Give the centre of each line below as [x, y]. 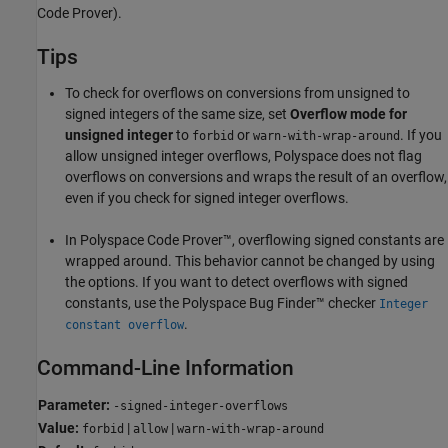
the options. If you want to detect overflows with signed [236, 281]
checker [352, 302]
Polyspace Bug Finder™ [253, 302]
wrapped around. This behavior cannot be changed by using [250, 260]
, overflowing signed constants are [338, 239]
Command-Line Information [165, 367]
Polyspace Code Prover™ [156, 239]
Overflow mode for [348, 113]
